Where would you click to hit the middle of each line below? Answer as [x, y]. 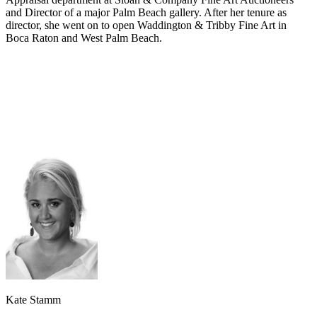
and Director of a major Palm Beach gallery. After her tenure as [146, 13]
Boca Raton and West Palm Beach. [87, 38]
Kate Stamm [33, 300]
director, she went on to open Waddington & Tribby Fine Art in [146, 25]
